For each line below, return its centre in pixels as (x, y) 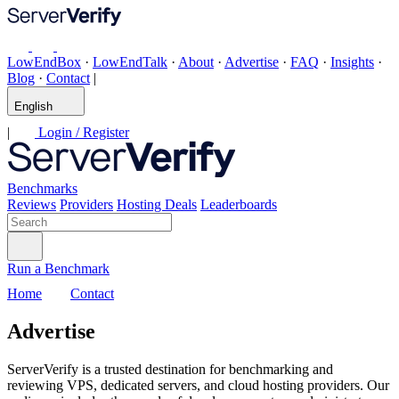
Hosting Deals (157, 204)
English (33, 106)
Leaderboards (239, 204)
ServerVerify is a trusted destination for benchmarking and (170, 369)
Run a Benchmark (58, 269)
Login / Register (82, 132)
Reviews (32, 204)
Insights (352, 62)
